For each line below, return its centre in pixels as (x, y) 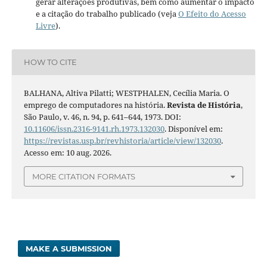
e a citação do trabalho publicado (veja (107, 13)
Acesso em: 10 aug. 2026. (67, 152)
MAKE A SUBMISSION (69, 249)
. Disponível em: (193, 128)
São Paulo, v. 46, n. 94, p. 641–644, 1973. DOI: (102, 117)
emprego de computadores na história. (95, 105)
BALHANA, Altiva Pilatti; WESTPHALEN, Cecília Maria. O (126, 93)
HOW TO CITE (50, 62)
